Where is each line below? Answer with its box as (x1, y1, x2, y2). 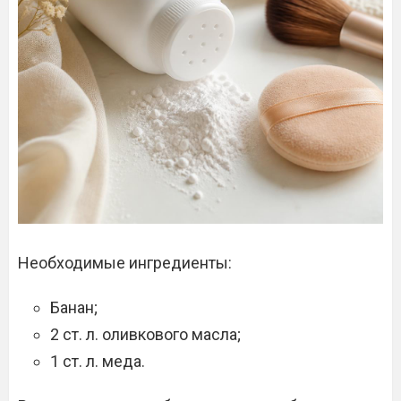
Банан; (50, 298, 98, 317)
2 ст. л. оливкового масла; (50, 325, 241, 344)
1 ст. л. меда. (50, 352, 145, 371)
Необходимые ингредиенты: (18, 253, 232, 272)
